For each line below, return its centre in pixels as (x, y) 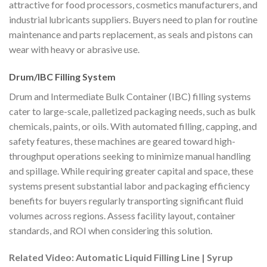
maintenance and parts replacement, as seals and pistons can (131, 34)
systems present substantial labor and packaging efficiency (129, 185)
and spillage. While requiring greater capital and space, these (131, 170)
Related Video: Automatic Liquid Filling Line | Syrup (121, 257)
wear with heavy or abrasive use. (74, 49)
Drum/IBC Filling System (62, 76)
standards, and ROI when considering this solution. (111, 230)
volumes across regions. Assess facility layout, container (122, 215)
